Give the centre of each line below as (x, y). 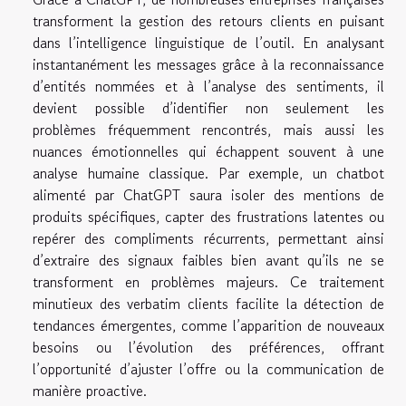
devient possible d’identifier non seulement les (208, 108)
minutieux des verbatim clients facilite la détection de (208, 304)
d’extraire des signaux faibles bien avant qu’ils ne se (208, 261)
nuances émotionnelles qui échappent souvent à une (208, 152)
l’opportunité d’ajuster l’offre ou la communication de (208, 369)
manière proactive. (90, 391)
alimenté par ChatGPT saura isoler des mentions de (208, 195)
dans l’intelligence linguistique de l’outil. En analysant (208, 43)
